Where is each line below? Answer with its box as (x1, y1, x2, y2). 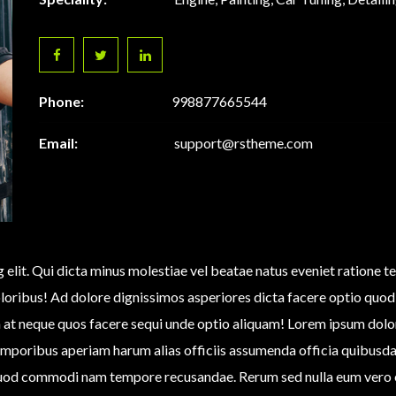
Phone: (39, 93, 84, 110)
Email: (39, 134, 78, 151)
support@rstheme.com (174, 134, 313, 151)
